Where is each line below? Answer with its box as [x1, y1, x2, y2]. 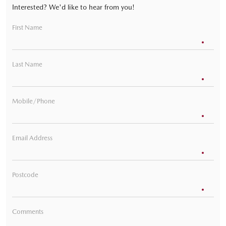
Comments [12, 207, 43, 215]
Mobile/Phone [12, 97, 55, 105]
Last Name [12, 60, 42, 68]
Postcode [12, 171, 38, 179]
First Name [12, 23, 42, 31]
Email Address [12, 134, 52, 142]
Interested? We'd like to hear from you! [12, 3, 135, 11]
